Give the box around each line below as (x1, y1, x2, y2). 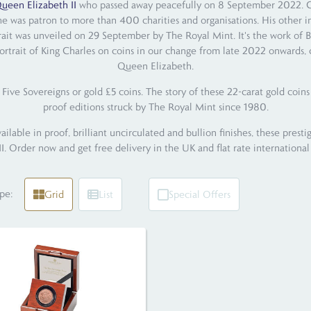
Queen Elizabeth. (117, 60, 194, 73)
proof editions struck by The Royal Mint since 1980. (42, 101, 269, 114)
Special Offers (169, 188, 230, 201)
